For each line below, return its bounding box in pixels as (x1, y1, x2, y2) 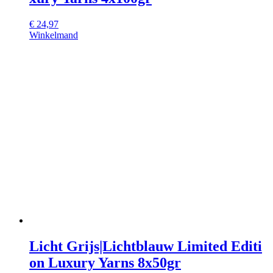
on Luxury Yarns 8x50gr (29, 255, 181, 271)
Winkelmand (29, 30, 78, 41)
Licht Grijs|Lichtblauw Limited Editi (29, 238, 262, 255)
